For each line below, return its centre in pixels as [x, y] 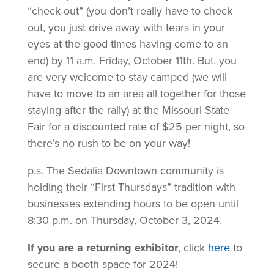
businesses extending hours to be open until [133, 203]
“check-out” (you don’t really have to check [130, 11]
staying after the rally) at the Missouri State [128, 110]
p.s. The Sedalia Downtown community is [125, 170]
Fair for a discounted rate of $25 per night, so [136, 126]
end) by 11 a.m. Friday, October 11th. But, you [132, 60]
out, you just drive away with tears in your [126, 27]
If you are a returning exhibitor [102, 247]
